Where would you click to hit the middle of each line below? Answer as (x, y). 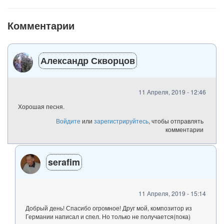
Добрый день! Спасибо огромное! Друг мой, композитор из (109, 207)
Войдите (68, 120)
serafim (64, 162)
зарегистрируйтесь (121, 120)
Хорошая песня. (41, 106)
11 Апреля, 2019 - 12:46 (172, 91)
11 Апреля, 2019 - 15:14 (172, 193)
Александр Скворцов (88, 60)
